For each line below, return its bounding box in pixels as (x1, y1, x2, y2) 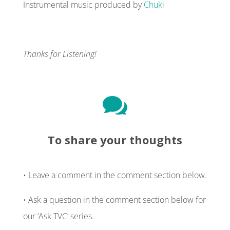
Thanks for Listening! (23, 48, 97, 60)
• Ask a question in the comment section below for (23, 194, 206, 205)
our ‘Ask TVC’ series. (23, 210, 94, 222)
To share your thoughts (47, 131, 182, 147)
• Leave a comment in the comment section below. (23, 169, 207, 181)
